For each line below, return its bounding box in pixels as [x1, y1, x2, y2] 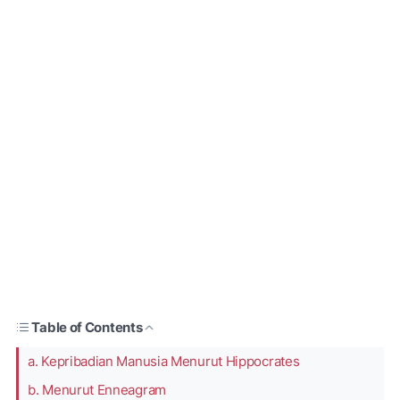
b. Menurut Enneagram [28, 381, 166, 398]
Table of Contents [31, 319, 143, 336]
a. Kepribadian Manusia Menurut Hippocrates [28, 353, 300, 370]
